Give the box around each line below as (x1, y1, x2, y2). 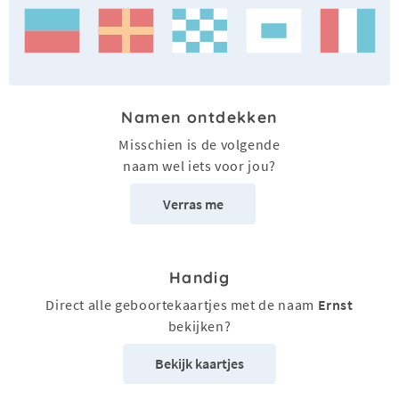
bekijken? (167, 316, 232, 335)
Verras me (162, 195, 224, 214)
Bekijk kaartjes (155, 354, 244, 373)
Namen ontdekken (121, 107, 278, 127)
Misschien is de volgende (118, 135, 281, 154)
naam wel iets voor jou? (123, 157, 276, 175)
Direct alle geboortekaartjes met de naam (45, 295, 318, 313)
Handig (168, 266, 231, 287)
